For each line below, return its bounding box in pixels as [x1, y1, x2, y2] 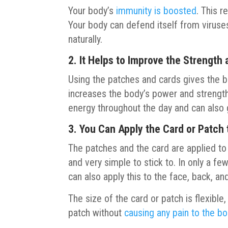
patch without [68, 206, 125, 219]
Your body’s [68, 4, 117, 17]
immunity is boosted [116, 4, 197, 17]
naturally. [68, 33, 103, 45]
